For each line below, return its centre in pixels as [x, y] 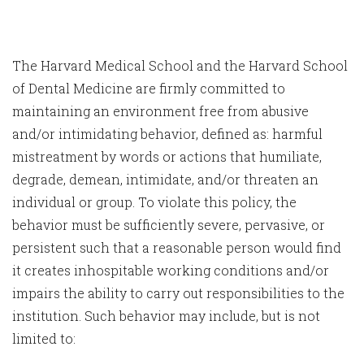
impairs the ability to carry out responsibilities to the [178, 293]
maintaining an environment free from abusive [160, 111]
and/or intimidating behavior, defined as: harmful [167, 134]
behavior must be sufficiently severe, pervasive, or [169, 225]
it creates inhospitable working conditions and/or [171, 270]
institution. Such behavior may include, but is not [166, 316]
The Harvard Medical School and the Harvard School [180, 65]
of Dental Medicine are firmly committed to [149, 88]
